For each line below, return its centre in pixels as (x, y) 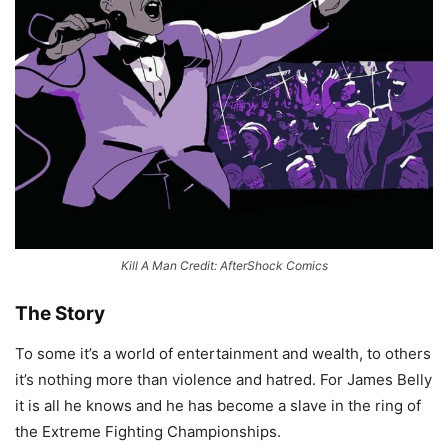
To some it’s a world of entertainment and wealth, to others (223, 353)
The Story (60, 313)
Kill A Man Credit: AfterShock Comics (224, 265)
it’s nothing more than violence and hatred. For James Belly (223, 379)
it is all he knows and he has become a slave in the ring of (218, 405)
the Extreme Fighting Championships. (148, 431)
